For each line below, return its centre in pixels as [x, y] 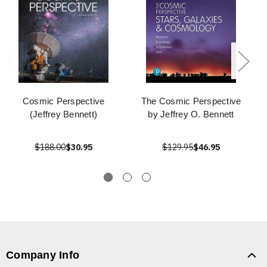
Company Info [43, 255]
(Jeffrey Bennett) [63, 114]
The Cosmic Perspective [191, 101]
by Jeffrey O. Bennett [191, 114]
